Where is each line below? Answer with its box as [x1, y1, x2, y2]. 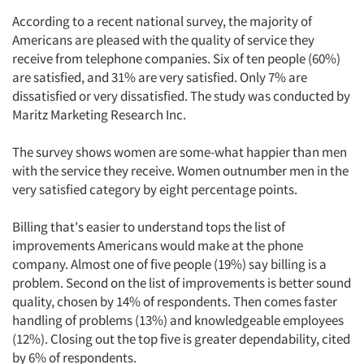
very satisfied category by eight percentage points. [12, 180, 297, 198]
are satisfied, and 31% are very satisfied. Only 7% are [12, 68, 307, 86]
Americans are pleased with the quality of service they [12, 31, 314, 49]
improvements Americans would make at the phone [12, 236, 303, 254]
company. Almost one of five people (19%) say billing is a [12, 255, 327, 273]
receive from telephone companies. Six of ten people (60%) [12, 50, 340, 67]
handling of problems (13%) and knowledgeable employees [12, 311, 344, 329]
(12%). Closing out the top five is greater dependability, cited [12, 330, 350, 348]
